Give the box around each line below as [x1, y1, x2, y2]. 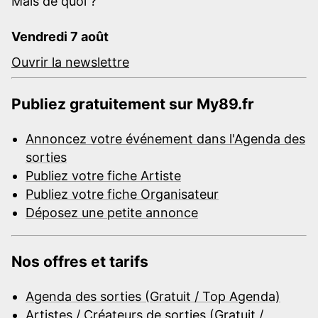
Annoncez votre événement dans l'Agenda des [26, 131, 305, 146]
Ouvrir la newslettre [11, 54, 129, 70]
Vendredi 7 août [11, 28, 109, 44]
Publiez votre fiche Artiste [26, 168, 181, 183]
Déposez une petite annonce [26, 204, 198, 220]
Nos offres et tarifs [11, 252, 148, 270]
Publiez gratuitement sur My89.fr [11, 94, 254, 113]
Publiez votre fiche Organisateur [26, 186, 219, 202]
